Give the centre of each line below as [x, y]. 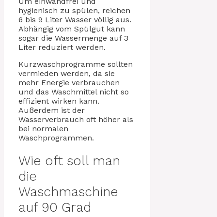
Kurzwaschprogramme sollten [76, 64]
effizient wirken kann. [59, 101]
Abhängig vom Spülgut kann [72, 29]
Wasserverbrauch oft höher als [76, 119]
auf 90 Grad [55, 207]
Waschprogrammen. [56, 138]
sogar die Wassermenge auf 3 [73, 38]
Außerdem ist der [52, 110]
